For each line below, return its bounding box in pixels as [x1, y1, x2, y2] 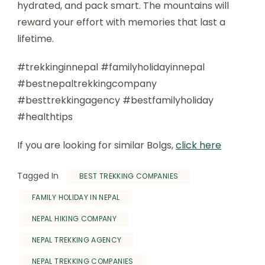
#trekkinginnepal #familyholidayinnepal [17, 60, 205, 74]
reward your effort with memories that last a [17, 15, 225, 29]
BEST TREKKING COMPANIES [79, 171, 179, 181]
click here [176, 138, 221, 152]
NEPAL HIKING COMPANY [32, 214, 117, 224]
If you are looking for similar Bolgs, [17, 138, 176, 152]
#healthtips [17, 110, 73, 124]
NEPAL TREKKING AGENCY [32, 235, 122, 245]
